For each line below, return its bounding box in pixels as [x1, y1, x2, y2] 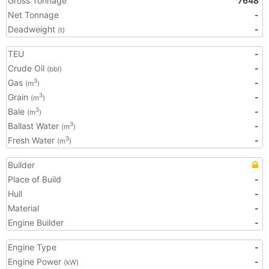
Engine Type [8, 242, 56, 252]
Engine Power [8, 256, 64, 267]
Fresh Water [8, 135, 57, 145]
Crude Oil [8, 63, 47, 73]
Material [8, 203, 39, 213]
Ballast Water [8, 121, 61, 131]
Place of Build [8, 174, 61, 184]
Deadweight [8, 24, 58, 34]
